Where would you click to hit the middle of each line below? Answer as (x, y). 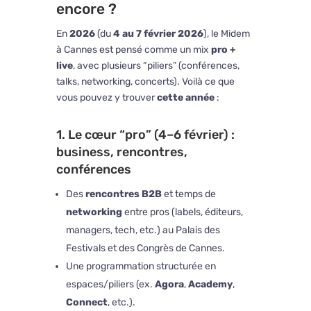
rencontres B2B (123, 194)
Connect (86, 303)
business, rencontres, (121, 152)
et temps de (188, 194)
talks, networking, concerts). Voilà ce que (145, 82)
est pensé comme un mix (154, 50)
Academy (210, 285)
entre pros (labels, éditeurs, (182, 212)
